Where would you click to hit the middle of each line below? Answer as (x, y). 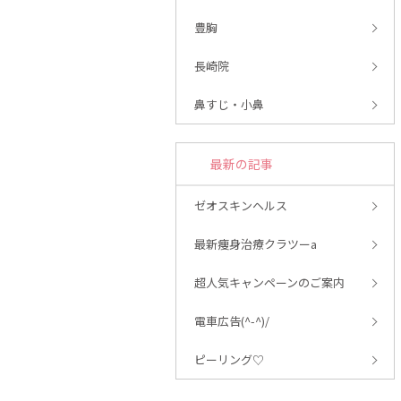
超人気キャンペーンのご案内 (269, 282)
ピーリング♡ (229, 359)
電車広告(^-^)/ (232, 321)
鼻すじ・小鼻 (229, 104)
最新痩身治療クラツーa (256, 244)
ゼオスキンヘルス (241, 205)
